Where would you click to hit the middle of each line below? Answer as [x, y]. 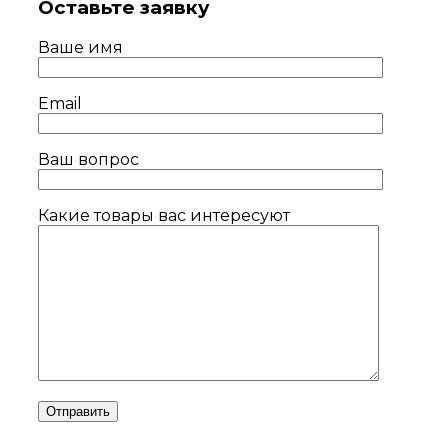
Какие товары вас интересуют [164, 216]
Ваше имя [80, 48]
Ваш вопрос [88, 160]
